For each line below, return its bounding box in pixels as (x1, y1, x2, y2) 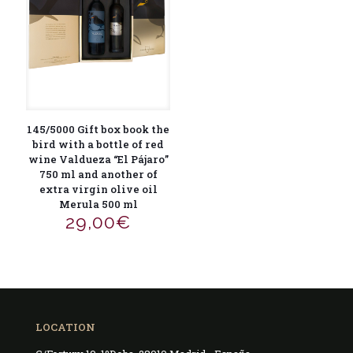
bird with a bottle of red (32, 136, 165, 151)
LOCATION (35, 319, 95, 334)
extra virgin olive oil (39, 181, 158, 196)
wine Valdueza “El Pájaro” (28, 151, 169, 166)
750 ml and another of (39, 166, 158, 181)
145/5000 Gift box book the (27, 121, 170, 136)
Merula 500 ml (58, 196, 138, 211)
